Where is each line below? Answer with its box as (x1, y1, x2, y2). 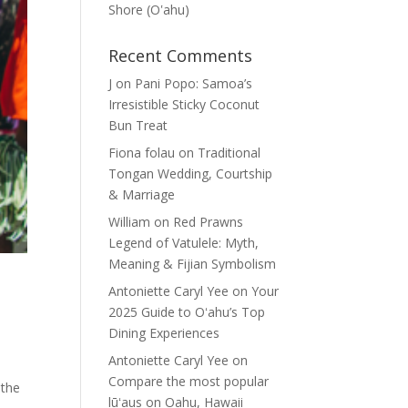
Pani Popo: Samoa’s (135, 75, 253, 92)
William (108, 213, 151, 230)
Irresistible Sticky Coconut (108, 96, 260, 113)
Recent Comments (108, 45, 253, 66)
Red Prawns (173, 213, 244, 230)
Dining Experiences (108, 324, 220, 342)
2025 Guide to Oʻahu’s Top (108, 303, 266, 321)
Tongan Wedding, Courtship (108, 165, 273, 182)
